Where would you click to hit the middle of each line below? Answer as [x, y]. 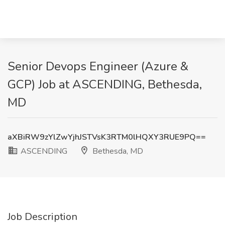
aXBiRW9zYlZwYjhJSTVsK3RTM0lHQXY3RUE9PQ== [107, 137]
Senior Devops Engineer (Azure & [98, 66]
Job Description [42, 217]
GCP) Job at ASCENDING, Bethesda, [105, 84]
